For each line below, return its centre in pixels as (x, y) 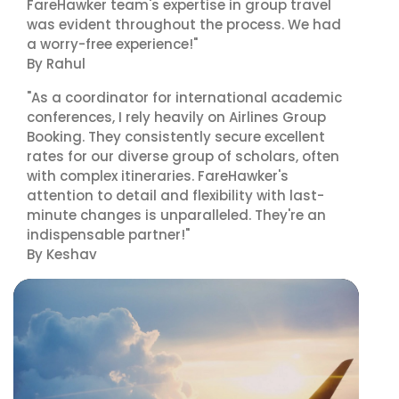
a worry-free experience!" (112, 44)
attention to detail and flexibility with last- (175, 195)
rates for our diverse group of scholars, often (183, 156)
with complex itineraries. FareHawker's (158, 176)
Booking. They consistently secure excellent (176, 137)
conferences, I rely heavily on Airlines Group (176, 117)
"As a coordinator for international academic (184, 98)
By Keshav (62, 254)
